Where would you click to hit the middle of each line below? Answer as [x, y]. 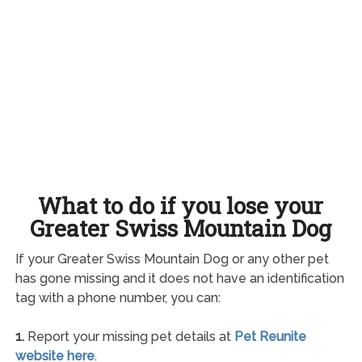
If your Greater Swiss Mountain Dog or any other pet [172, 259]
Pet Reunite [270, 336]
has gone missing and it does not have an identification [179, 278]
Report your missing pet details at [129, 336]
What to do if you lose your [181, 205]
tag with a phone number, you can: [118, 297]
